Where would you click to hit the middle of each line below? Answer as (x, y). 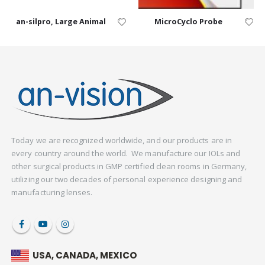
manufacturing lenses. (52, 192)
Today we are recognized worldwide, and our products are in (122, 140)
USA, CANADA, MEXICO (85, 256)
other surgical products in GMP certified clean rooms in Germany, (129, 166)
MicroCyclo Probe (188, 22)
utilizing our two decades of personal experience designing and (127, 179)
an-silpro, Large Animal (61, 22)
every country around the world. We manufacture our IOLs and (126, 153)
